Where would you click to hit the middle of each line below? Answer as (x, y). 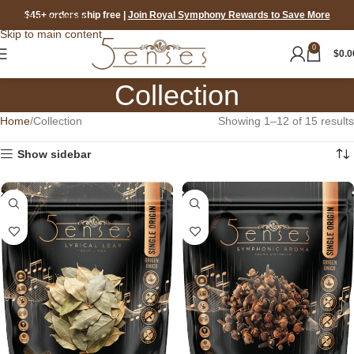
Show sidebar (55, 154)
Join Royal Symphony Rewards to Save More (229, 15)
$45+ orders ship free (73, 15)
